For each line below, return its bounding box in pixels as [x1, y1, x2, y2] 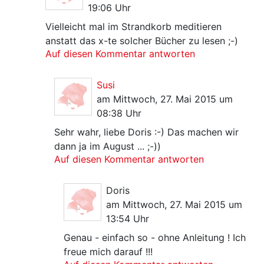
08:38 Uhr [97, 107, 142, 119]
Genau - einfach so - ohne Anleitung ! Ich [63, 232, 246, 243]
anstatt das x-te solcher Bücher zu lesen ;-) [45, 35, 238, 47]
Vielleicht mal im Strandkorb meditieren [45, 21, 222, 32]
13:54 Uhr [105, 213, 149, 225]
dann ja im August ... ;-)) [54, 140, 161, 152]
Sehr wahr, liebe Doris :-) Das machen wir [54, 126, 239, 138]
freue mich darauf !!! [63, 246, 153, 258]
